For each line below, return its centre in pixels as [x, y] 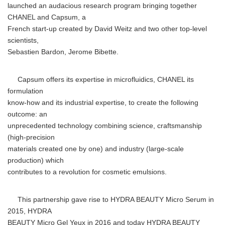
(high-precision [31, 137]
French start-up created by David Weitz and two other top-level [107, 29]
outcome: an [27, 114]
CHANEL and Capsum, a [47, 17]
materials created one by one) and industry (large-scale [96, 149]
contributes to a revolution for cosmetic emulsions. [87, 172]
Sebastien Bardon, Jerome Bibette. [63, 52]
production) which [36, 160]
